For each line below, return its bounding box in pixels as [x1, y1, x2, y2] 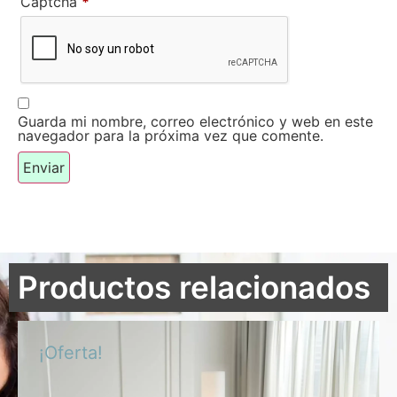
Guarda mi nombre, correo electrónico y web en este [18, 113, 373, 131]
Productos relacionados [18, 268, 370, 307]
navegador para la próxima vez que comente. [18, 127, 323, 145]
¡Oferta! [39, 341, 103, 363]
